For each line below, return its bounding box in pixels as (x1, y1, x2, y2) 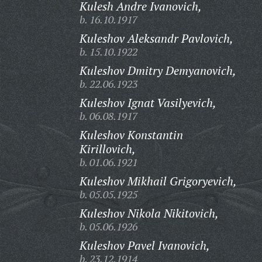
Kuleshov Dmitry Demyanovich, (79, 63, 236, 78)
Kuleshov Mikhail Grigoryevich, (79, 173, 237, 189)
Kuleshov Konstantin (79, 127, 183, 143)
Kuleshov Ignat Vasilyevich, (79, 95, 216, 111)
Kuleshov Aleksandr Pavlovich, (79, 30, 233, 46)
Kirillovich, (79, 141, 136, 157)
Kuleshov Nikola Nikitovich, (79, 205, 219, 221)
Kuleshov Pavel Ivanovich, (79, 237, 210, 253)
